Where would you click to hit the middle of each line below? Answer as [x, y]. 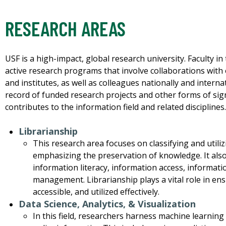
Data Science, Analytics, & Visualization [107, 204]
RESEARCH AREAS [65, 29]
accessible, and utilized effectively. [96, 192]
